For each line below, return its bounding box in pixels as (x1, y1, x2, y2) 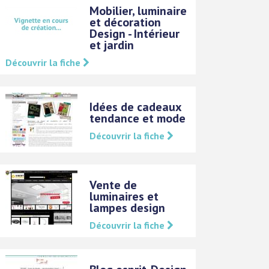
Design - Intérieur (89, 26, 180, 42)
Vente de (89, 177, 138, 193)
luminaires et (89, 189, 159, 205)
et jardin (89, 37, 134, 53)
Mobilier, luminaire (89, 3, 187, 19)
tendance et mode (89, 110, 186, 127)
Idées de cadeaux (89, 99, 182, 115)
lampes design (89, 200, 166, 216)
